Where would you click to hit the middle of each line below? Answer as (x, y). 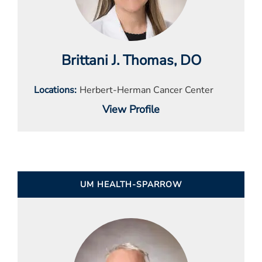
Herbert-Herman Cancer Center (146, 90)
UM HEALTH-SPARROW (131, 185)
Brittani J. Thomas (117, 61)
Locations (54, 90)
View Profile (131, 110)
